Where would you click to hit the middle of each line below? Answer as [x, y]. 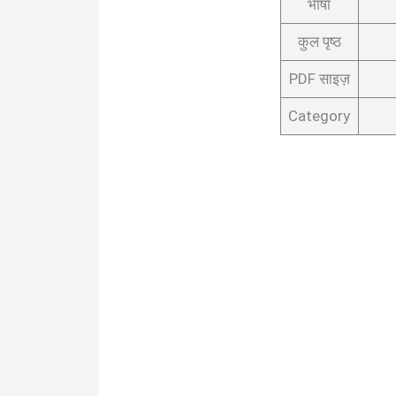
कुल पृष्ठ [319, 41]
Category [320, 115]
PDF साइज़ [319, 78]
